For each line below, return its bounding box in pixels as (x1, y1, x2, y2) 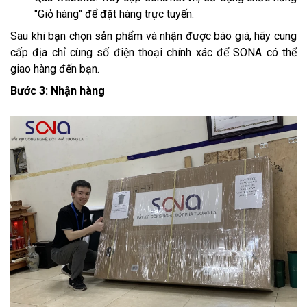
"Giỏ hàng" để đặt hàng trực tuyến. (34, 8, 194, 21)
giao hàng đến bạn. (10, 62, 99, 76)
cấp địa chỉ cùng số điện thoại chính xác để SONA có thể (10, 46, 297, 60)
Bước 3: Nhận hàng (10, 84, 105, 98)
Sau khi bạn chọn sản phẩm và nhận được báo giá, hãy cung (10, 29, 297, 43)
